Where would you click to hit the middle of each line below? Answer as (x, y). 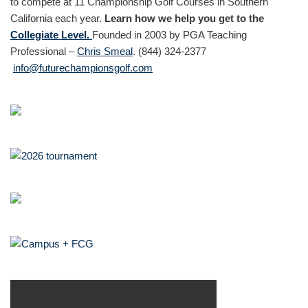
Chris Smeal (105, 51)
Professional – (44, 51)
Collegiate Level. (51, 35)
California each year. (57, 18)
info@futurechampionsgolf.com (83, 68)
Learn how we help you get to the (184, 18)
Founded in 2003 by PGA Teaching (169, 35)
